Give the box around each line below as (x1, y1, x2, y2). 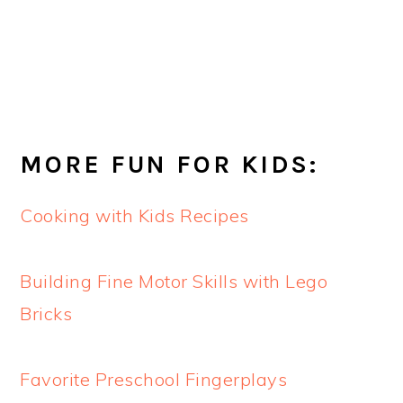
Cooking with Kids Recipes (20, 203, 249, 227)
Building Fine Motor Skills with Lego (20, 269, 328, 292)
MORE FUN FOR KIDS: (20, 149, 319, 179)
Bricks (20, 301, 73, 325)
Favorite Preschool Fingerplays (20, 367, 288, 390)
